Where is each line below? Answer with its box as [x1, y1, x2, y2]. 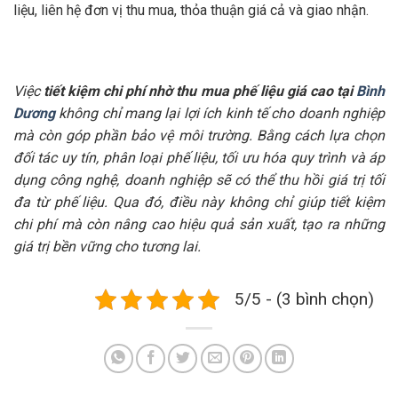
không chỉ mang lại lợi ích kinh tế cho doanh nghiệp [55, 105, 385, 123]
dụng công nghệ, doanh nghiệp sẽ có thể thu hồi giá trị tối [13, 171, 385, 189]
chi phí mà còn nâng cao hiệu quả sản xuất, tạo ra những [13, 216, 385, 234]
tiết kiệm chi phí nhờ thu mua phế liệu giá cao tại [44, 83, 357, 100]
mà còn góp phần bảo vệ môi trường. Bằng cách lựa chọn [13, 127, 385, 145]
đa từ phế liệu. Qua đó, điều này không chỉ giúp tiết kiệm [13, 194, 385, 211]
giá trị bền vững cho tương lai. [13, 238, 201, 256]
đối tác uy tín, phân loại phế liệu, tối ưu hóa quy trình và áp [13, 149, 385, 167]
